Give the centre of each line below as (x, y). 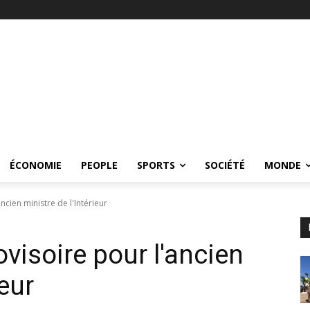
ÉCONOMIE (36, 165)
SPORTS (156, 165)
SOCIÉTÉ (225, 165)
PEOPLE (99, 165)
